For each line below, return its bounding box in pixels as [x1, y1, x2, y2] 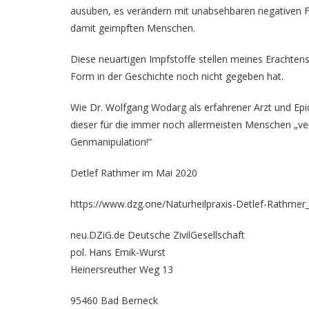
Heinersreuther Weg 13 [70, 263, 173, 276]
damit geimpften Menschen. [70, 21, 195, 34]
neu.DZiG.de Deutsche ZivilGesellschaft [70, 228, 245, 241]
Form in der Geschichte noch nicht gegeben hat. [70, 70, 283, 83]
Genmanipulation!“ [70, 135, 152, 148]
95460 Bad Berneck [70, 294, 158, 307]
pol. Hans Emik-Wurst [70, 246, 166, 259]
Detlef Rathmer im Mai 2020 [70, 166, 197, 179]
